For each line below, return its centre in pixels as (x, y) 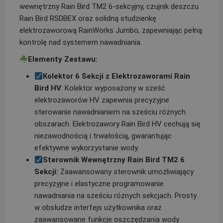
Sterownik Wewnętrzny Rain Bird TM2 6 (114, 160)
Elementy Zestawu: (63, 59)
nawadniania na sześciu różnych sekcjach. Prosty (115, 196)
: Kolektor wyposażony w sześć (113, 88)
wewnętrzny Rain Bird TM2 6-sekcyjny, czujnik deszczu (109, 7)
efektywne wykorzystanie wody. (86, 148)
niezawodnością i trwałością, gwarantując (103, 136)
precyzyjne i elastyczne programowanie (99, 184)
